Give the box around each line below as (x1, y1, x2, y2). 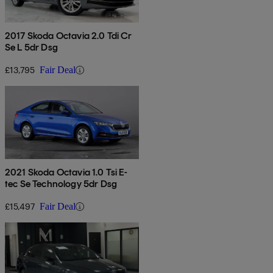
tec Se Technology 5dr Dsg (5, 178, 117, 190)
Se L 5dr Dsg (5, 41, 58, 54)
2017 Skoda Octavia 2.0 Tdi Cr (5, 30, 132, 42)
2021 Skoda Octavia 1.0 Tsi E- (5, 166, 128, 179)
